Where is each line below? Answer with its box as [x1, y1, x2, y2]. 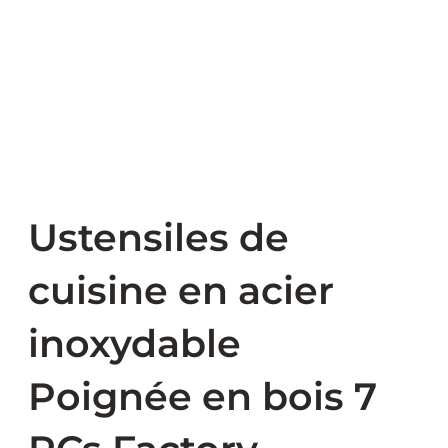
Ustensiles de [28, 214, 289, 262]
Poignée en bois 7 [28, 373, 377, 421]
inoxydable [28, 320, 241, 368]
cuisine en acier [28, 267, 334, 315]
